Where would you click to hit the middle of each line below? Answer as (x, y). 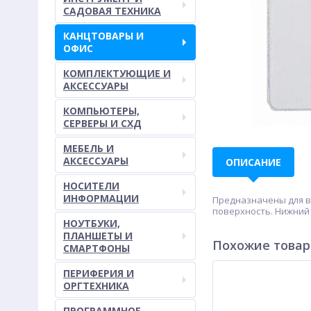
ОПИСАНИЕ (253, 162)
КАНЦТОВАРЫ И (103, 36)
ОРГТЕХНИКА (96, 286)
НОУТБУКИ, (92, 223)
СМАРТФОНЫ (96, 248)
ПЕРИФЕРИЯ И (99, 273)
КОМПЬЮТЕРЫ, (101, 111)
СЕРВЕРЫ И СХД (102, 123)
